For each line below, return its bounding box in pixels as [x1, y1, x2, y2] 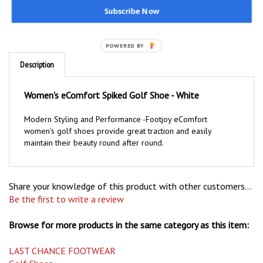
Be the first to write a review [9, 180, 124, 192]
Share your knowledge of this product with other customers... [9, 167, 251, 179]
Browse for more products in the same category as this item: [9, 205, 249, 218]
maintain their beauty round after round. [24, 124, 164, 135]
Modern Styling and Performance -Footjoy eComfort [24, 100, 207, 112]
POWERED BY [106, 42, 144, 49]
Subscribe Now [104, 6, 160, 17]
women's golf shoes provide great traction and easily [24, 112, 211, 123]
